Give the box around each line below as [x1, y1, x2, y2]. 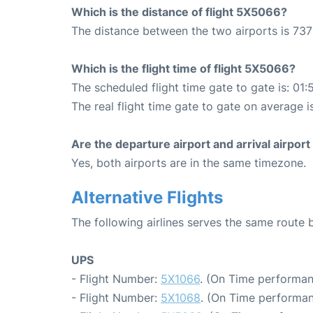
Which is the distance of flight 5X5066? [71, 4, 287, 19]
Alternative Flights [71, 187, 223, 208]
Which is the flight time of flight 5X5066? [71, 61, 296, 75]
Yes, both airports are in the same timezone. [71, 155, 306, 170]
